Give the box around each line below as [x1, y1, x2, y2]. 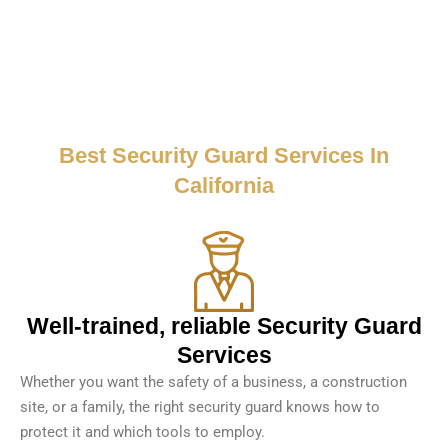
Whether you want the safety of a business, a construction [20, 373, 407, 392]
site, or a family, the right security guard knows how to [20, 398, 380, 417]
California [174, 173, 274, 199]
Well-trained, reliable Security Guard [26, 313, 422, 340]
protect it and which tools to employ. [20, 423, 265, 442]
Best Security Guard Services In [59, 143, 389, 169]
